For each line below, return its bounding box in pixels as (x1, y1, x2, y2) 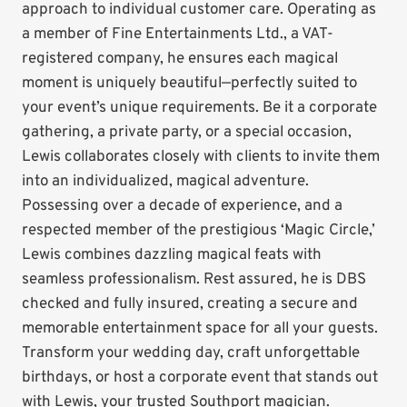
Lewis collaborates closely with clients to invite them (22, 147, 380, 168)
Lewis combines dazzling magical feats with (22, 245, 322, 266)
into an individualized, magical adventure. (22, 172, 309, 193)
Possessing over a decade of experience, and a (22, 196, 342, 217)
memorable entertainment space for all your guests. (22, 319, 378, 340)
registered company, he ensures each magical (22, 49, 338, 70)
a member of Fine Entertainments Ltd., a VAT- (22, 25, 333, 45)
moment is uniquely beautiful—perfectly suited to (22, 74, 357, 94)
